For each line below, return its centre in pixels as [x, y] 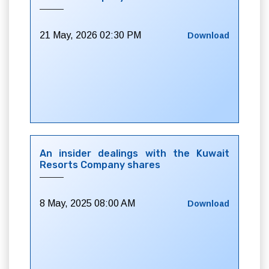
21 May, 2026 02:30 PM [90, 35]
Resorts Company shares [100, 165]
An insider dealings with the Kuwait [134, 153]
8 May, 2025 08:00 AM [87, 203]
